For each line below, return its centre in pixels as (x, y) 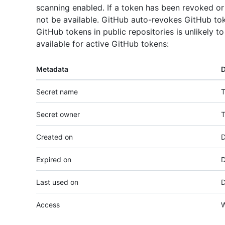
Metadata (52, 69)
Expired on (54, 160)
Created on (54, 137)
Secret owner (58, 115)
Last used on (57, 182)
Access (48, 205)
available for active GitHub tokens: (102, 44)
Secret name (57, 92)
